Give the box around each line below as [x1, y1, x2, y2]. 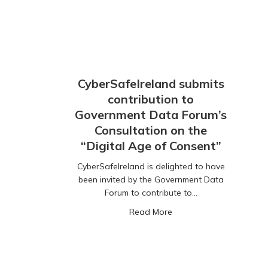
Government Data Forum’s [75, 107, 227, 123]
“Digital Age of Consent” [80, 138, 221, 154]
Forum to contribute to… [104, 187, 197, 199]
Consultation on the [95, 123, 207, 138]
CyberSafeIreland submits [77, 76, 224, 92]
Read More [129, 206, 172, 218]
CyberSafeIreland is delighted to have [77, 161, 225, 172]
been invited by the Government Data [78, 174, 224, 185]
